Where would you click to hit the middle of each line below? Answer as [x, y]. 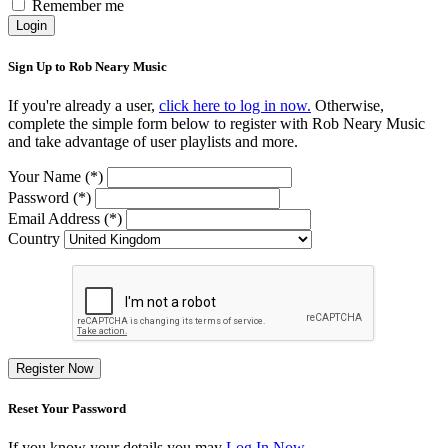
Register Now [54, 368]
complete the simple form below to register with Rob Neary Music [216, 123]
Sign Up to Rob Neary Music [87, 66]
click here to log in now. [235, 105]
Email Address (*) [65, 218]
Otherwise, [347, 105]
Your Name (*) [55, 176]
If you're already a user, [83, 105]
